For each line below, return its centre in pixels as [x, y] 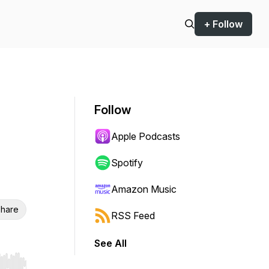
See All [110, 243]
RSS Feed [133, 216]
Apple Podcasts [146, 136]
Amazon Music [144, 189]
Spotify [127, 163]
